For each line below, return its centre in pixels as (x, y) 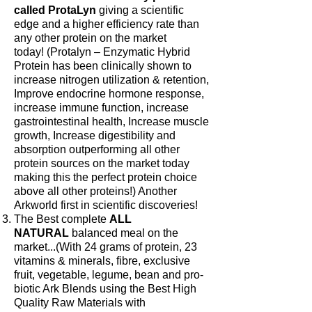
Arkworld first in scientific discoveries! (106, 205)
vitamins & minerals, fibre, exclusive (102, 261)
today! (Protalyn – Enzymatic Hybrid (102, 52)
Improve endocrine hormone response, (109, 94)
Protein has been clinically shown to (103, 66)
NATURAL (41, 233)
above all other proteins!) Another (95, 192)
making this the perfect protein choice (106, 178)
